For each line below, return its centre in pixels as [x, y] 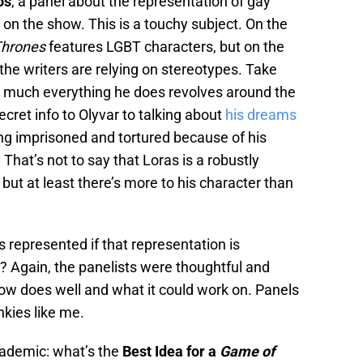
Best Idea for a [171, 352]
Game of [247, 352]
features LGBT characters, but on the [165, 47]
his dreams [261, 115]
